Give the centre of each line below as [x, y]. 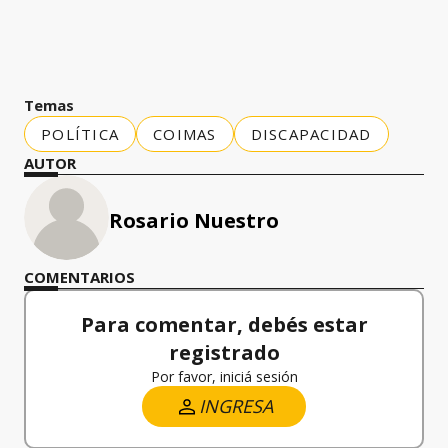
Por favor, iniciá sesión [224, 376]
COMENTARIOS [79, 277]
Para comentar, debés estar [224, 324]
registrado [224, 352]
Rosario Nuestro [194, 220]
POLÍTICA [80, 134]
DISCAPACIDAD [311, 134]
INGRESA [236, 406]
